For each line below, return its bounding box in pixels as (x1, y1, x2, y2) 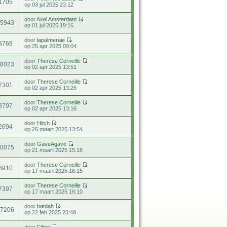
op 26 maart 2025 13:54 (24, 126, 83, 132)
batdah (37, 203, 54, 209)
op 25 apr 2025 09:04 (24, 43, 77, 49)
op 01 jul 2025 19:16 (24, 22, 74, 28)
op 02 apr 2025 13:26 (24, 84, 77, 91)
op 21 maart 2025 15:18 (24, 146, 83, 153)
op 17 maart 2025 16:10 (24, 188, 83, 195)
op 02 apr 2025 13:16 (24, 105, 77, 111)
